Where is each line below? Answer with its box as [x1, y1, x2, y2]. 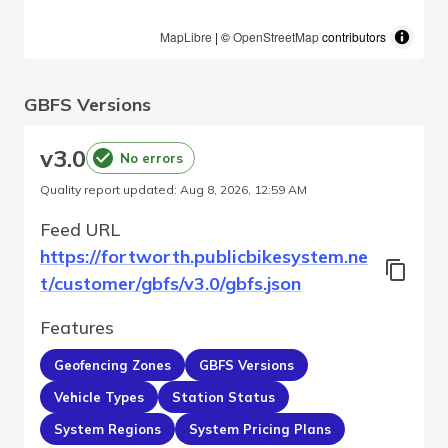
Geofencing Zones [54, 356, 171, 373]
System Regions [54, 420, 161, 437]
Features [40, 316, 114, 338]
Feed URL [40, 218, 120, 240]
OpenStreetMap [233, 28, 319, 45]
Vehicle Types [54, 388, 144, 405]
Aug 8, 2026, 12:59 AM [180, 182, 307, 197]
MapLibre [160, 28, 212, 45]
